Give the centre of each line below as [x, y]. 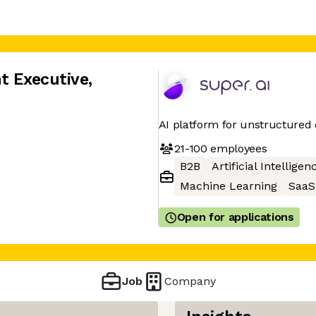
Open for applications [235, 217]
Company [190, 281]
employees [237, 148]
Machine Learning [228, 186]
